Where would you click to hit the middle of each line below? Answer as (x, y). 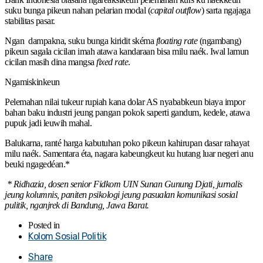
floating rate (176, 41)
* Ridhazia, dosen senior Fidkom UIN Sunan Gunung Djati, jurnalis (124, 184)
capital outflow (176, 10)
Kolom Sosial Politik (67, 236)
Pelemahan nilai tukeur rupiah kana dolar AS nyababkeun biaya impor (125, 102)
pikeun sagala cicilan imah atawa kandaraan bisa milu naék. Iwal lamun (127, 51)
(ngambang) (219, 41)
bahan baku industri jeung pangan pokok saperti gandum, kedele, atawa (127, 112)
